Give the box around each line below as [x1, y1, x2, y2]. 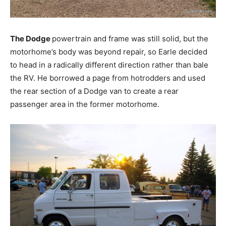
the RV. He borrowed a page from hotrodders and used [10, 73, 205, 83]
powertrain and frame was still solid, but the [52, 34, 208, 44]
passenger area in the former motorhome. [10, 99, 159, 109]
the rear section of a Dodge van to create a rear [10, 86, 179, 96]
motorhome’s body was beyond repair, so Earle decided [10, 47, 207, 57]
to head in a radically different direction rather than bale [10, 60, 208, 70]
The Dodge [10, 34, 52, 44]
